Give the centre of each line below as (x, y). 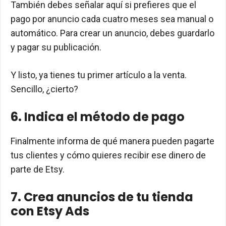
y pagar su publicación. (56, 47)
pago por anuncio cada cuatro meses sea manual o (112, 19)
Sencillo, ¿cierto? (44, 89)
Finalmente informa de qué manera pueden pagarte (112, 141)
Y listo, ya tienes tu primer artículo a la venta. (99, 75)
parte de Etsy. (38, 169)
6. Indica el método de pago (98, 117)
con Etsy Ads (50, 211)
